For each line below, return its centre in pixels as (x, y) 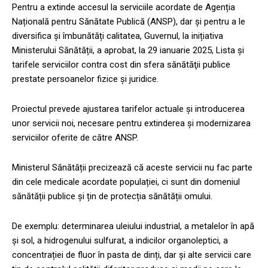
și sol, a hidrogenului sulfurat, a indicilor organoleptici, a (120, 241)
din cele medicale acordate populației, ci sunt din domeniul (126, 182)
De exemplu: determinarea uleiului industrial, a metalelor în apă (133, 226)
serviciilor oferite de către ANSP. (75, 138)
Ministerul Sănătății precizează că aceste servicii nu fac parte (132, 168)
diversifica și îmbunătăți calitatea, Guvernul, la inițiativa (118, 36)
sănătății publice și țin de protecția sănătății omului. (112, 197)
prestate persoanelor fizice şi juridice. (85, 79)
